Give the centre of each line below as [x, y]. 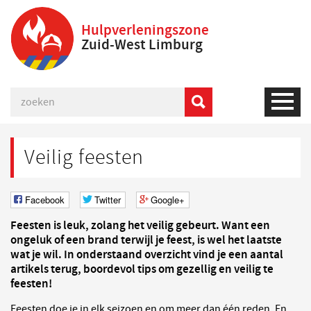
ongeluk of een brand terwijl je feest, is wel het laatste [146, 240]
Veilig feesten [84, 157]
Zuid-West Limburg [142, 45]
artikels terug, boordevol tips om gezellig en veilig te [142, 269]
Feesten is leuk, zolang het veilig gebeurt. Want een [140, 226]
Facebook [45, 200]
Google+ [168, 200]
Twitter [108, 200]
